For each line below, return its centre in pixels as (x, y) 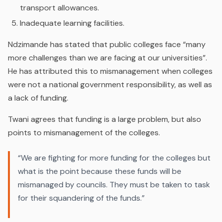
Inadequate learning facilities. (72, 23)
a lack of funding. (38, 98)
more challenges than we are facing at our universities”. (108, 57)
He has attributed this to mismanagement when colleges (110, 71)
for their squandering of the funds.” (82, 198)
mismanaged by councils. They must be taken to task (114, 184)
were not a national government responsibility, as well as (110, 84)
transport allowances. (59, 7)
